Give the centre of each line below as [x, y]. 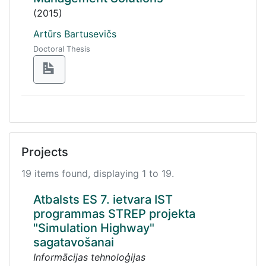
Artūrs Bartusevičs [75, 34]
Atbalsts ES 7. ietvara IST [103, 199]
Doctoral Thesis [62, 49]
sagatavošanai [74, 242]
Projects [45, 152]
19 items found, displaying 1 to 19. [98, 173]
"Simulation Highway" [94, 228]
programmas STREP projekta [114, 214]
